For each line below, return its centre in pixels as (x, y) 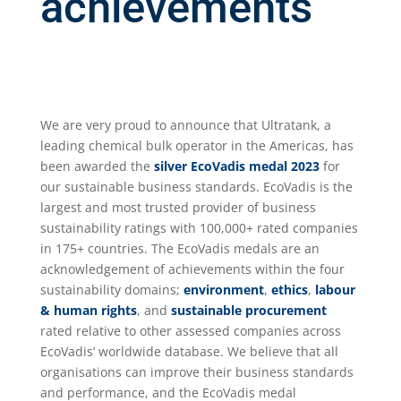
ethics (289, 290)
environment (223, 290)
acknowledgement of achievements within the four (192, 269)
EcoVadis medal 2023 (256, 166)
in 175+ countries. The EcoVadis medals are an (179, 248)
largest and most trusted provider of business (178, 207)
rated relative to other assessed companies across (190, 331)
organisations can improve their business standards (196, 372)
